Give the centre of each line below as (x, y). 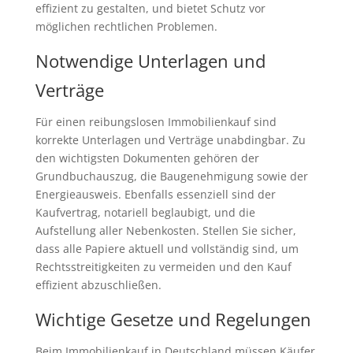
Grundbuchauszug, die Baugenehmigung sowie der (171, 176)
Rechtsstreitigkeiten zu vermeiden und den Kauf (163, 266)
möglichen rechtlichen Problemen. (126, 26)
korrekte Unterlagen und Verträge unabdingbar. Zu (170, 139)
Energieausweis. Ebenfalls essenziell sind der (155, 194)
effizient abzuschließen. (98, 284)
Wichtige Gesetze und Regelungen (173, 319)
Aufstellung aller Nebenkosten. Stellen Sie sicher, (165, 230)
